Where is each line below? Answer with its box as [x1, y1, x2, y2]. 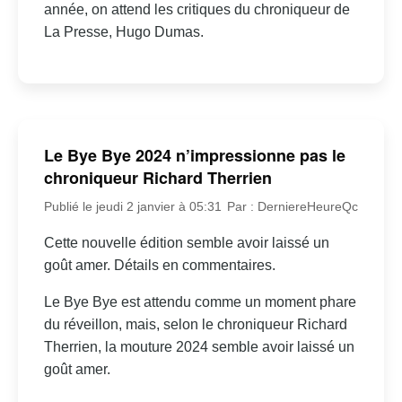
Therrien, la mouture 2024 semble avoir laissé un [43, 339, 354, 355]
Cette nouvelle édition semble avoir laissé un [43, 235, 329, 251]
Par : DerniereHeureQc [227, 199, 359, 214]
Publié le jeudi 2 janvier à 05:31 [43, 199, 222, 214]
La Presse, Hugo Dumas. [43, 23, 204, 39]
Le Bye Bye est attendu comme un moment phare [43, 294, 356, 310]
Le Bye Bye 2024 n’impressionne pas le [43, 144, 345, 168]
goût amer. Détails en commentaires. [43, 258, 275, 274]
